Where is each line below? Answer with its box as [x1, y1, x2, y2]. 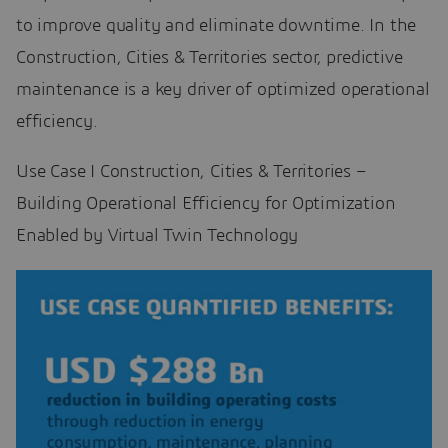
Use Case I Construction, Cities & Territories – [16, 162, 366, 181]
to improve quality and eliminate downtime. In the [16, 16, 417, 35]
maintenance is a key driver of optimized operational [16, 80, 430, 99]
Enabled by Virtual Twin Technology [16, 226, 299, 245]
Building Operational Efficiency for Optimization [16, 194, 396, 213]
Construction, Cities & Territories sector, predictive [16, 48, 403, 67]
